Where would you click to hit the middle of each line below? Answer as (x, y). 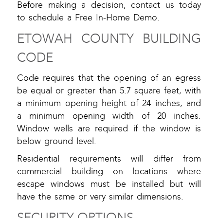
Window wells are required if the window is (109, 129)
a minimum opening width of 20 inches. (109, 116)
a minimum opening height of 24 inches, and (109, 104)
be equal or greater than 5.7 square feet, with (109, 91)
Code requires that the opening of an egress (109, 78)
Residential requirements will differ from (109, 159)
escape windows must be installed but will (109, 184)
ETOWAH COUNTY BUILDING (109, 39)
